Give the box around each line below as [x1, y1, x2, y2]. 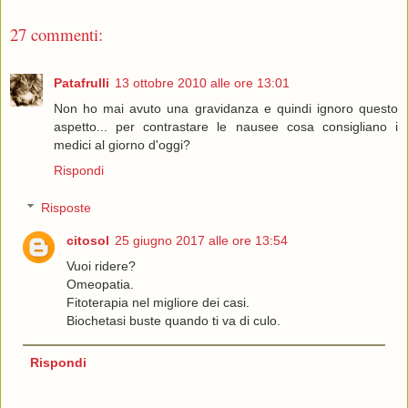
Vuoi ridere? [66, 259, 137, 274]
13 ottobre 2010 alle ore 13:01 [115, 75, 290, 90]
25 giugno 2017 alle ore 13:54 [115, 233, 289, 249]
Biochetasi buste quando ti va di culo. [66, 313, 281, 329]
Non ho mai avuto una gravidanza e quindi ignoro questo [54, 100, 398, 116]
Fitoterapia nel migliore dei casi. [66, 295, 250, 311]
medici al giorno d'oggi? [54, 137, 190, 152]
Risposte [41, 200, 92, 216]
